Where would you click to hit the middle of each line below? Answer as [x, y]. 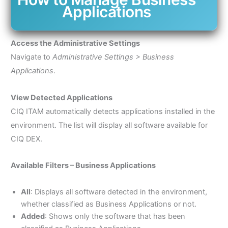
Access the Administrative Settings [75, 44]
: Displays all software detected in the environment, [119, 192]
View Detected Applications [61, 97]
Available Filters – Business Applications [83, 166]
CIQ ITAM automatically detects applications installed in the [112, 111]
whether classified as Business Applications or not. [108, 204]
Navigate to [31, 57]
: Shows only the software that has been [115, 216]
